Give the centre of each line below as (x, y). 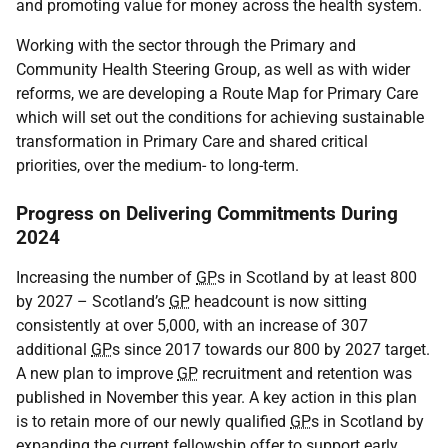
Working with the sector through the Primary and (186, 45)
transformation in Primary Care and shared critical (192, 141)
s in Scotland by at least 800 (317, 277)
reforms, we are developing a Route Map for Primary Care (217, 93)
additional (53, 349)
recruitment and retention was (305, 373)
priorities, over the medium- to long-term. (157, 165)
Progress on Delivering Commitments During (207, 213)
